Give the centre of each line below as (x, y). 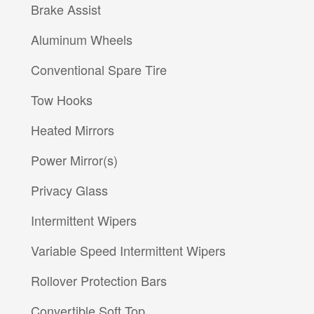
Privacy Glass (69, 190)
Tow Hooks (62, 100)
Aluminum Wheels (82, 40)
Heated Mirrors (73, 130)
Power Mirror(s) (74, 160)
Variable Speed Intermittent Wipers (128, 251)
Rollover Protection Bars (99, 281)
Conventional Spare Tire (99, 70)
